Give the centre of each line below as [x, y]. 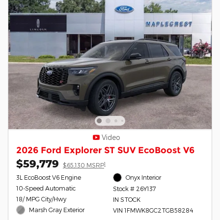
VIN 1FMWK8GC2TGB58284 [153, 210]
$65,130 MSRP [83, 165]
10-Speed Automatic [46, 188]
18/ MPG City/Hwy [41, 199]
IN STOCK [126, 199]
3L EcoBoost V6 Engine [49, 178]
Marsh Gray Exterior [57, 210]
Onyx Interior [144, 178]
